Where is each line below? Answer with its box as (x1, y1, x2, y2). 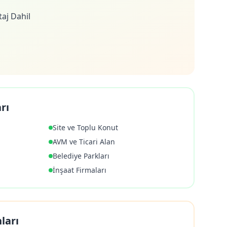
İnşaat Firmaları (53, 165, 106, 175)
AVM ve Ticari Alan (53, 137, 115, 146)
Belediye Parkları (53, 151, 109, 161)
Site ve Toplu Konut (53, 123, 118, 132)
